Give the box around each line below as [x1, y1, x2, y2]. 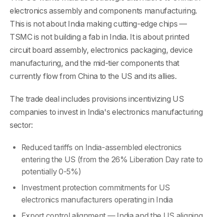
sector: [10, 121, 33, 130]
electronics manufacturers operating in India [21, 195, 173, 204]
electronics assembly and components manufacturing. [10, 6, 198, 16]
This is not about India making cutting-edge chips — [10, 19, 187, 29]
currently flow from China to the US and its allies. [10, 72, 177, 81]
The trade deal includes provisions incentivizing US [10, 94, 184, 104]
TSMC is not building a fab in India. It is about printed [10, 32, 189, 42]
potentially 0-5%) [21, 167, 81, 176]
